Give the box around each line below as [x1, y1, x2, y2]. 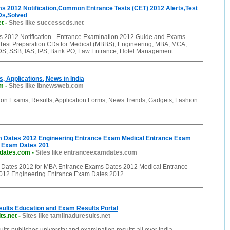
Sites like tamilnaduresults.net [22, 212, 110, 219]
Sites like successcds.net [9, 19, 84, 26]
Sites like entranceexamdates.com [35, 149, 137, 156]
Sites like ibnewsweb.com [9, 82, 84, 89]
